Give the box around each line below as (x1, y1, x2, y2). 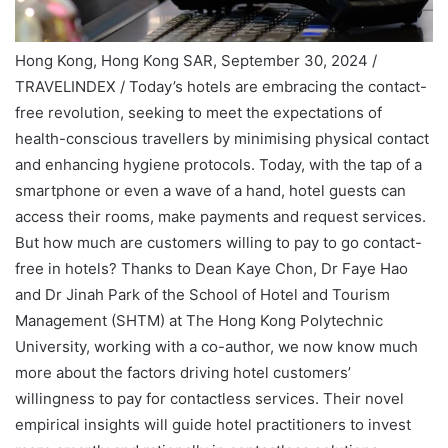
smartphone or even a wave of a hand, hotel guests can (15, 181, 406, 201)
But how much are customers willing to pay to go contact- (15, 233, 422, 253)
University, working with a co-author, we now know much (15, 337, 418, 357)
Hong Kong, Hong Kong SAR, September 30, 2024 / (15, 51, 377, 71)
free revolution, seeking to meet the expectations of (15, 103, 382, 123)
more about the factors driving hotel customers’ (15, 363, 351, 383)
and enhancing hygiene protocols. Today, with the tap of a (15, 155, 422, 175)
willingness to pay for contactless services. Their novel (15, 389, 404, 409)
